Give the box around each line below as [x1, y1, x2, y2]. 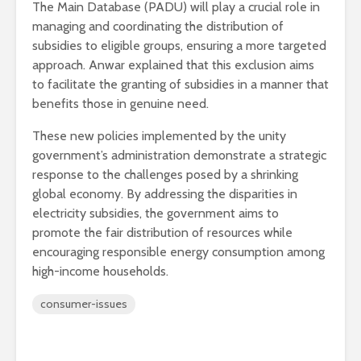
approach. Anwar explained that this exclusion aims [32, 57, 314, 73]
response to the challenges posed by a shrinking [32, 167, 298, 183]
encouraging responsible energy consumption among [32, 244, 325, 260]
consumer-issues [40, 297, 127, 312]
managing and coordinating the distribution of [32, 19, 284, 35]
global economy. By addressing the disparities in [32, 186, 297, 202]
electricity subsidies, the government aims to [32, 205, 279, 222]
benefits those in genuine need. [32, 96, 209, 112]
